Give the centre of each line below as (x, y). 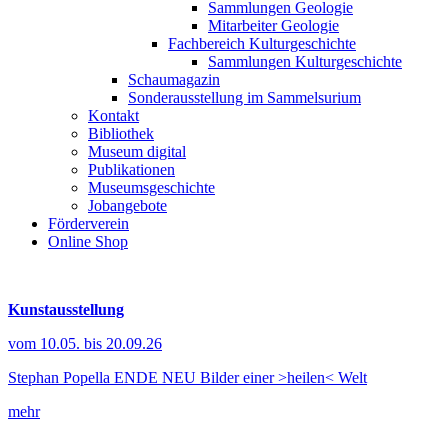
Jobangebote (127, 206)
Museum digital (137, 152)
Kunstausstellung (66, 310)
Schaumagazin (174, 80)
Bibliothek (121, 134)
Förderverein (88, 224)
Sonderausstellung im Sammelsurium (244, 98)
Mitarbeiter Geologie (273, 26)
